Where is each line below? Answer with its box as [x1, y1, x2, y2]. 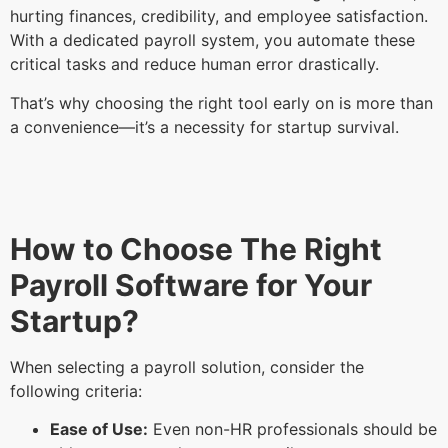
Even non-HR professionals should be [148, 419, 437, 440]
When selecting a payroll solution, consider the [10, 357, 364, 378]
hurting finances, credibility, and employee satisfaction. [10, 6, 428, 27]
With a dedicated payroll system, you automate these [10, 30, 415, 51]
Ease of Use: [50, 419, 148, 440]
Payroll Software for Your [10, 267, 372, 304]
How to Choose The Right [10, 231, 382, 268]
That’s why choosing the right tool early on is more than [10, 92, 433, 113]
